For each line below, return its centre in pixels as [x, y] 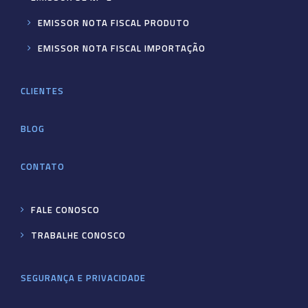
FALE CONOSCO [65, 210]
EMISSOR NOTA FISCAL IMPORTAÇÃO [122, 48]
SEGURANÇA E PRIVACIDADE [83, 278]
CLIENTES [42, 91]
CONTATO [43, 167]
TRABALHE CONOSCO [78, 235]
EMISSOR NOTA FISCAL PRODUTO [114, 23]
